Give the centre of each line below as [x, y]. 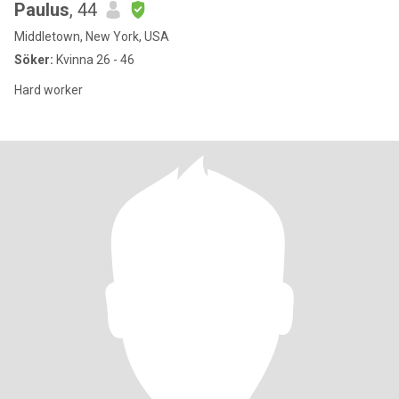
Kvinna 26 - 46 [94, 60]
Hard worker [49, 90]
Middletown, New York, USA [92, 37]
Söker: [34, 60]
